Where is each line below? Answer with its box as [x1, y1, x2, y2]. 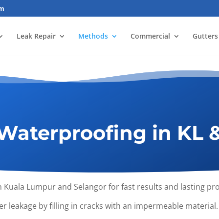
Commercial [131, 31, 170, 41]
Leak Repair [17, 31, 56, 41]
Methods [78, 31, 108, 41]
